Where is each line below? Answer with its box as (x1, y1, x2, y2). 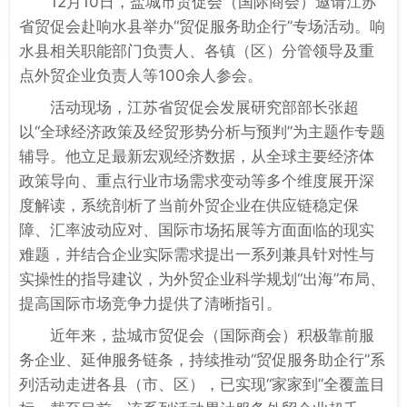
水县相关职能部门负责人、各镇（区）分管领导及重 (19, 41, 374, 60)
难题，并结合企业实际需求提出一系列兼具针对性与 (19, 244, 374, 263)
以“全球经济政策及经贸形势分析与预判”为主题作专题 (19, 122, 385, 141)
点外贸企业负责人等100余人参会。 (19, 65, 263, 84)
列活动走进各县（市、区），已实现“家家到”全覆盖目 (19, 374, 385, 393)
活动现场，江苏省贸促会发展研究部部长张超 (50, 97, 359, 116)
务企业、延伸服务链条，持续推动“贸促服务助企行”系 (19, 350, 385, 369)
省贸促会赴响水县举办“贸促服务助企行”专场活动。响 (19, 16, 385, 35)
